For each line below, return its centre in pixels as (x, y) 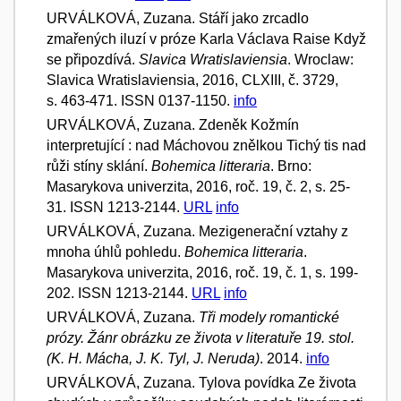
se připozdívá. (93, 59)
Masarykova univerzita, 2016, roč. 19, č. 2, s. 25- (198, 186)
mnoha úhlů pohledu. (115, 252)
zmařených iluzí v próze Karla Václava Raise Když (206, 38)
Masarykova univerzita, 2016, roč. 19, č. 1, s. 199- (202, 272)
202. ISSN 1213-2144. (119, 293)
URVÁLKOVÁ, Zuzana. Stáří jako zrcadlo (178, 18)
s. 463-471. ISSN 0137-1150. (140, 100)
